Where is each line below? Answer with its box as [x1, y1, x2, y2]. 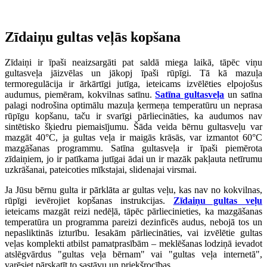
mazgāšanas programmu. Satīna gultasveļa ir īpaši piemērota [5, 143, 262, 154]
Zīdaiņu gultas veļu [173, 195, 263, 206]
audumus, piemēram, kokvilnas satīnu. [5, 89, 156, 100]
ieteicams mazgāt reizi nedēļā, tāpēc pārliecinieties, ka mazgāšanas [5, 206, 262, 217]
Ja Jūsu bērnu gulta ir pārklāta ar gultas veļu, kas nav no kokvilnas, [5, 185, 262, 195]
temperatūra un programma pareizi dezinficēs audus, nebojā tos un [5, 217, 262, 228]
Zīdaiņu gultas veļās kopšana [5, 29, 181, 45]
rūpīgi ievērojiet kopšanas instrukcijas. [5, 195, 173, 206]
